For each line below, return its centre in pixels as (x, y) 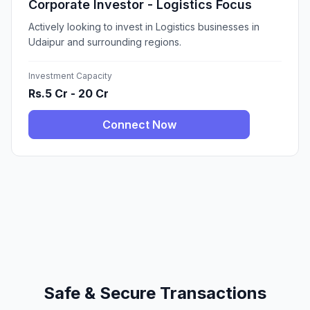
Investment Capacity (70, 76)
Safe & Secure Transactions (155, 293)
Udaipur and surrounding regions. (105, 42)
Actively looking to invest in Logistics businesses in (144, 27)
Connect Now (139, 125)
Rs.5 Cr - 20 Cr (69, 94)
